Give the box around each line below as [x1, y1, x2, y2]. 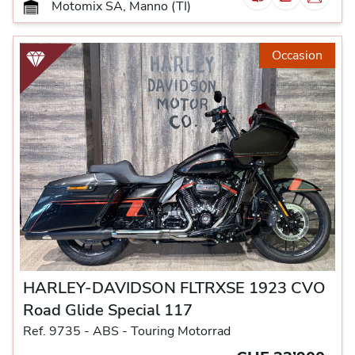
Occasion [272, 46, 323, 64]
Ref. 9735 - [23, 322, 90, 340]
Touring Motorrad [131, 322, 231, 340]
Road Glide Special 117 [23, 299, 193, 321]
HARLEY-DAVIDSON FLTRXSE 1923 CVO [23, 277, 326, 299]
